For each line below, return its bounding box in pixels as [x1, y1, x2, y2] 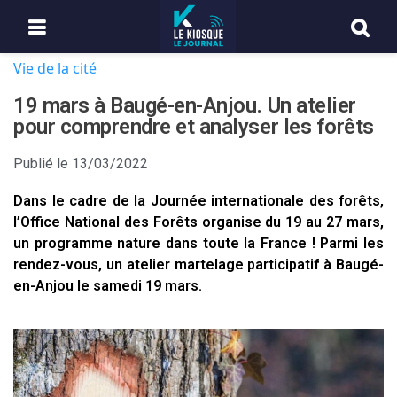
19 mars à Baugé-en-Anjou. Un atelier [13, 93, 356, 118]
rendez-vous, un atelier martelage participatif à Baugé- [13, 256, 384, 273]
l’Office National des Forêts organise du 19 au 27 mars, [13, 214, 384, 230]
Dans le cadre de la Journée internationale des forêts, [13, 192, 384, 209]
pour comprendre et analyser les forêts [13, 114, 374, 139]
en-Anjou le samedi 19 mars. [13, 277, 202, 294]
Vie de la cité [13, 58, 97, 78]
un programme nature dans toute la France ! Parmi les [13, 235, 384, 252]
